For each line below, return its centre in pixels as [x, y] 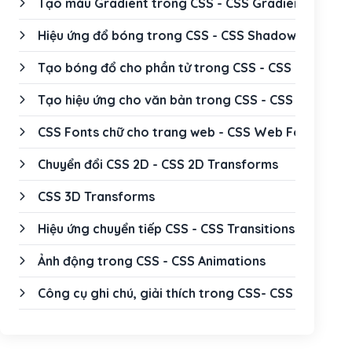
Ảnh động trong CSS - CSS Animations [152, 261]
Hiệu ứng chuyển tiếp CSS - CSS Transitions [166, 229]
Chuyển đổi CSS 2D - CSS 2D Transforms [158, 164]
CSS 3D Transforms [96, 196]
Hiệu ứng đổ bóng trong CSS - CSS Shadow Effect [188, 35]
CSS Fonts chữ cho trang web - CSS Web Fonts [179, 132]
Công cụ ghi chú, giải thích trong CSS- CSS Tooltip [189, 293]
